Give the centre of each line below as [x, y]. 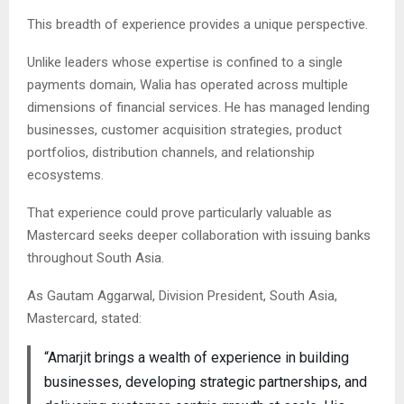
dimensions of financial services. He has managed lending [198, 108]
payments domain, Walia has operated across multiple [188, 85]
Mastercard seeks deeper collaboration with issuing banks [199, 236]
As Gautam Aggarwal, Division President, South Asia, [182, 296]
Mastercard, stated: [84, 319]
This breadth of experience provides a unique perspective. [197, 25]
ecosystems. [65, 175]
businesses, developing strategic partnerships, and [205, 382]
